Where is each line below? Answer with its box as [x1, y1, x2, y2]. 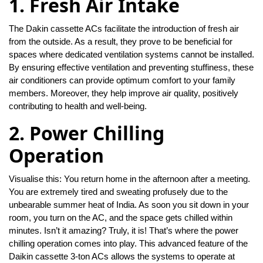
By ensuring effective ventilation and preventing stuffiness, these [9, 62, 254, 73]
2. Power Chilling [9, 120, 164, 146]
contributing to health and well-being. [9, 101, 147, 112]
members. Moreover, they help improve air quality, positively [9, 88, 238, 99]
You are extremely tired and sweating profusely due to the [9, 187, 228, 197]
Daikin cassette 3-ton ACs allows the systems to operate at [9, 251, 235, 262]
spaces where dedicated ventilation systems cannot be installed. [9, 49, 254, 60]
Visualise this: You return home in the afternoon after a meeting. [9, 174, 250, 184]
